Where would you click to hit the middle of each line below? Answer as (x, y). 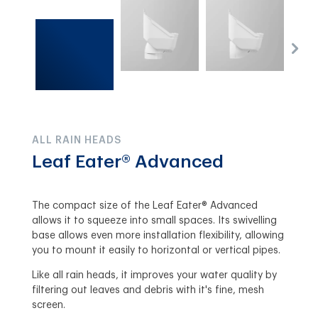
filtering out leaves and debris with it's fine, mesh (148, 290)
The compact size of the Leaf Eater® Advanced (144, 205)
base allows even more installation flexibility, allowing (158, 235)
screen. (48, 305)
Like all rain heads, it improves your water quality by (154, 275)
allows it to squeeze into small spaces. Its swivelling (154, 220)
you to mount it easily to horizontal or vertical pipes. (156, 250)
